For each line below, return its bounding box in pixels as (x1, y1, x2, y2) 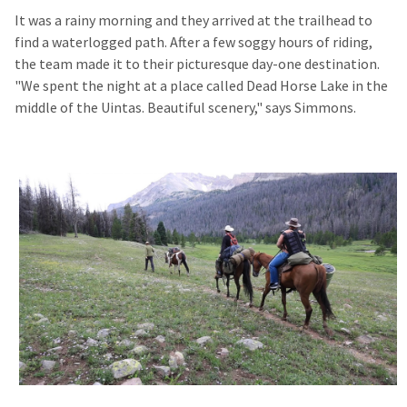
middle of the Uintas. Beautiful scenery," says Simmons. (15, 98, 356, 118)
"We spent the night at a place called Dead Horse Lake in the (15, 76, 388, 96)
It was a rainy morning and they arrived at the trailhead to (15, 11, 372, 31)
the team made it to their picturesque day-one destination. (15, 55, 380, 74)
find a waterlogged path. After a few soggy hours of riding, (15, 33, 372, 53)
